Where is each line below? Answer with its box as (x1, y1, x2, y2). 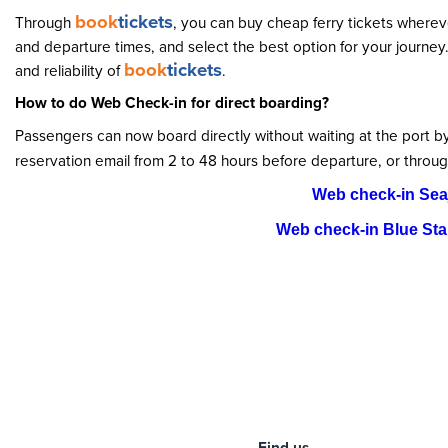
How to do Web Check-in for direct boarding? (15, 91, 329, 114)
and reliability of (15, 59, 124, 81)
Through (15, 11, 75, 33)
